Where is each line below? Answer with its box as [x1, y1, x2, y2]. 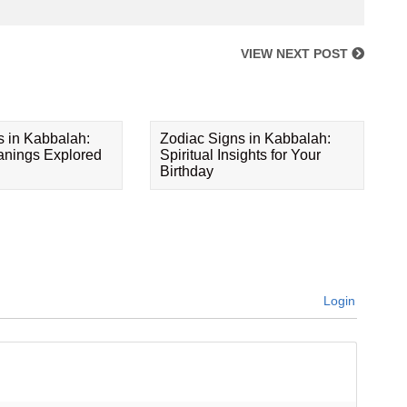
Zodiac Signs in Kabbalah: [160, 131, 332, 146]
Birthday [160, 164, 214, 179]
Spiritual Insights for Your [160, 147, 322, 163]
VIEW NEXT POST [241, 46, 352, 61]
